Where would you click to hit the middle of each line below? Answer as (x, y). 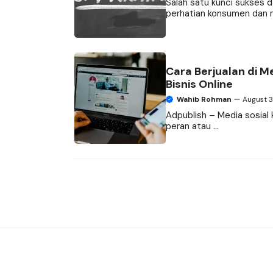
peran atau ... (192, 126)
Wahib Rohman (204, 99)
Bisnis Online (199, 84)
